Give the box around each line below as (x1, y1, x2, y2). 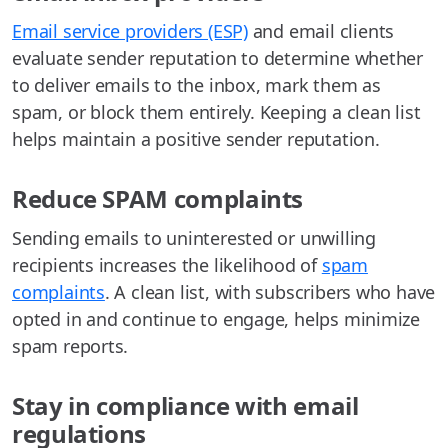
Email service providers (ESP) (12, 19, 248, 44)
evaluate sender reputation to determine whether (12, 46, 424, 71)
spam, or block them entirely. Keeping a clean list (12, 100, 421, 125)
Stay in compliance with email (12, 389, 359, 423)
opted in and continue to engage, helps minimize (12, 307, 421, 332)
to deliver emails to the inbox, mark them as (12, 73, 381, 98)
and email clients (247, 19, 395, 44)
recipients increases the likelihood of (12, 253, 322, 278)
